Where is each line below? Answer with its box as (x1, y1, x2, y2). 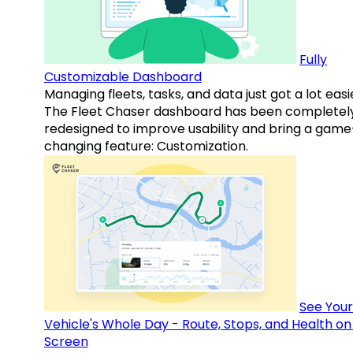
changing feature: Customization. (44, 137, 248, 156)
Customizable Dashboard (44, 68, 202, 87)
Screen (44, 333, 88, 351)
